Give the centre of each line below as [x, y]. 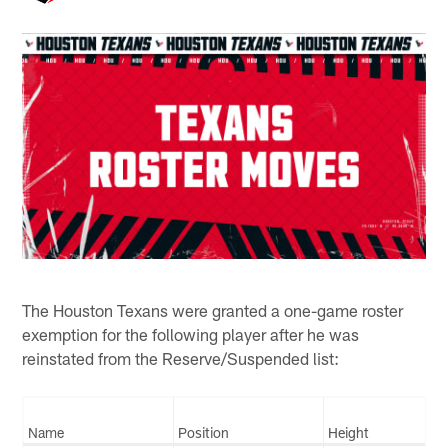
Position [204, 432]
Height [349, 432]
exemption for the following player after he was [191, 333]
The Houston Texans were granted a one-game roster [213, 309]
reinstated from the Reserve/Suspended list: [181, 357]
